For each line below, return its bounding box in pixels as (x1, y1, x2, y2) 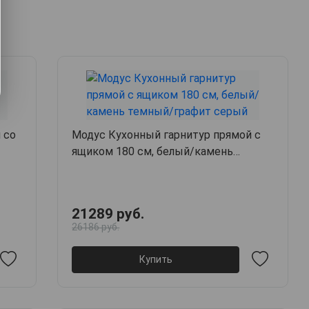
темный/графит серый (72, 161, 192, 175)
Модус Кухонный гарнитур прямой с (72, 128, 261, 142)
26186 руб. (72, 221, 120, 233)
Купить (139, 253, 172, 265)
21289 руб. (72, 206, 145, 223)
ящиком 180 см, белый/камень (72, 145, 234, 159)
